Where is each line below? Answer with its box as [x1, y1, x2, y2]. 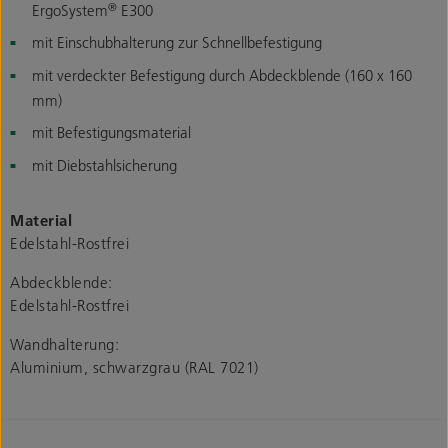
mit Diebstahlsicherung [32, 155, 177, 176]
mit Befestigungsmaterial [32, 122, 191, 143]
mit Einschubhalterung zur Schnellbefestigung [32, 32, 322, 53]
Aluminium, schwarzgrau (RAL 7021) [10, 357, 259, 378]
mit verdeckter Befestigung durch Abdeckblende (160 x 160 [32, 65, 412, 86]
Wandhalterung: [10, 334, 119, 355]
